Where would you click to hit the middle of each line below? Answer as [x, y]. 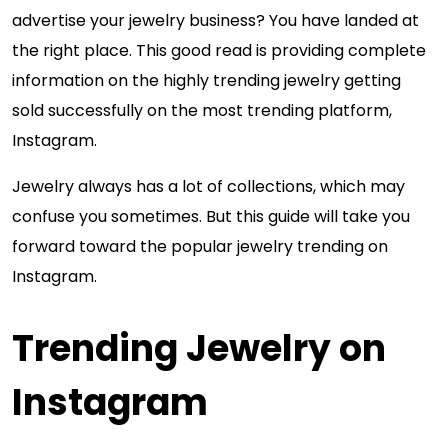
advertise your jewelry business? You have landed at [215, 20]
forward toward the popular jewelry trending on [200, 246]
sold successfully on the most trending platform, [202, 110]
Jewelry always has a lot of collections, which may [208, 186]
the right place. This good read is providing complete [219, 50]
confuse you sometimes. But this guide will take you [211, 216]
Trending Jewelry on [199, 348]
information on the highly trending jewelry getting [206, 80]
